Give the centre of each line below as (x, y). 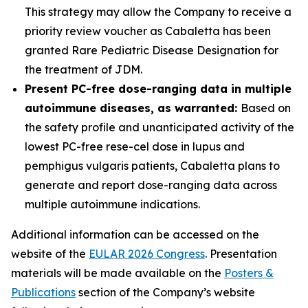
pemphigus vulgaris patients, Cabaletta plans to (152, 166)
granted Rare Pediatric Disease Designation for (152, 50)
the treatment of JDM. (84, 69)
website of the (50, 254)
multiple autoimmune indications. (112, 204)
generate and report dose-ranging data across (151, 185)
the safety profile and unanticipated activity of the (159, 127)
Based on (266, 108)
